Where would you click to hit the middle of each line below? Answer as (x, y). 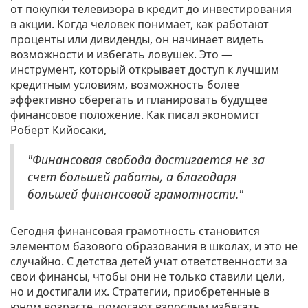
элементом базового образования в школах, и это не (154, 246)
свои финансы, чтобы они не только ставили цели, (147, 277)
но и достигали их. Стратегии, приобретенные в (140, 292)
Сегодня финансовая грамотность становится (135, 231)
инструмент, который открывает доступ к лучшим (145, 70)
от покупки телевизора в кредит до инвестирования (151, 9)
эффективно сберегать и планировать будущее (139, 100)
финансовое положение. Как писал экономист (135, 115)
